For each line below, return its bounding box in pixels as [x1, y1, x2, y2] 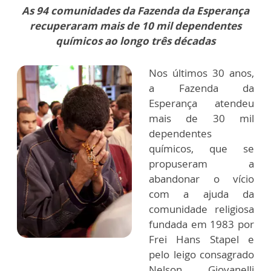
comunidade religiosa [149, 202, 254, 216]
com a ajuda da [149, 187, 254, 201]
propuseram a [149, 157, 254, 171]
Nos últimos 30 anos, [149, 66, 254, 80]
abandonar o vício [149, 172, 254, 186]
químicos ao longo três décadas [56, 34, 215, 48]
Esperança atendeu [149, 96, 254, 110]
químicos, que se [149, 142, 254, 155]
